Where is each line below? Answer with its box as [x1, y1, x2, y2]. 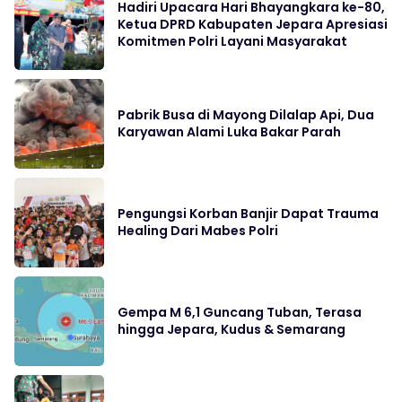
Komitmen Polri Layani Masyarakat [118, 31, 347, 50]
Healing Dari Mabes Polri [118, 221, 278, 240]
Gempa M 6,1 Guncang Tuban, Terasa [118, 302, 362, 321]
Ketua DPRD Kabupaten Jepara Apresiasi [118, 14, 388, 33]
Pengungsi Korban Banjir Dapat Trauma [118, 204, 379, 223]
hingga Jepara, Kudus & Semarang [118, 319, 345, 338]
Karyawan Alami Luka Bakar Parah [118, 122, 341, 141]
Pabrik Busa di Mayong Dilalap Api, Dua [118, 105, 374, 124]
